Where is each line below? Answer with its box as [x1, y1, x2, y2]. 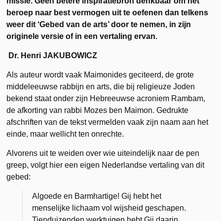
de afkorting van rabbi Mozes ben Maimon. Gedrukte [6, 106, 189, 114]
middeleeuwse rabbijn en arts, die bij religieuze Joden [6, 82, 195, 91]
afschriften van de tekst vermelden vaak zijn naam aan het [6, 117, 209, 126]
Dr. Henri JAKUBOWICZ [6, 51, 98, 60]
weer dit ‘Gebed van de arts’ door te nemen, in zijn [6, 20, 191, 29]
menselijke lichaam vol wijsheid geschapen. [32, 203, 186, 212]
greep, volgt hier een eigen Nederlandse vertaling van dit [6, 160, 205, 169]
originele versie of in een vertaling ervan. [6, 32, 158, 40]
